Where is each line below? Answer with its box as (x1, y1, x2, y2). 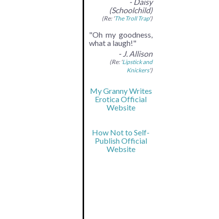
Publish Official (94, 135, 147, 145)
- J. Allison (118, 48, 153, 58)
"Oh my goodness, (89, 29, 153, 39)
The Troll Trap (114, 14, 149, 22)
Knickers (127, 66, 149, 74)
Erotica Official (95, 94, 147, 104)
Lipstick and (122, 58, 153, 66)
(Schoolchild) (109, 5, 153, 15)
